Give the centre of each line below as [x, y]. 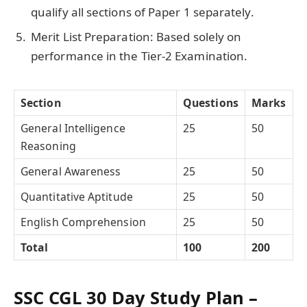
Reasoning [48, 146]
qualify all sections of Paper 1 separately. [143, 12]
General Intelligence [73, 128]
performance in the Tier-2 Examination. [139, 56]
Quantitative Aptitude [77, 196]
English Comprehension [83, 222]
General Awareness [71, 171]
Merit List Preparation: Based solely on [136, 36]
